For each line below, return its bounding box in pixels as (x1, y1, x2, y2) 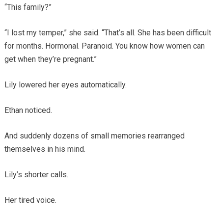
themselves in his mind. (4, 144, 85, 154)
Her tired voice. (4, 195, 56, 205)
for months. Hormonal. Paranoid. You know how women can (4, 41, 205, 51)
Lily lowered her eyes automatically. (4, 80, 127, 90)
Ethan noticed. (4, 106, 52, 115)
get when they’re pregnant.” (4, 55, 97, 64)
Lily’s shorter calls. (4, 170, 68, 180)
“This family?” (4, 2, 52, 12)
